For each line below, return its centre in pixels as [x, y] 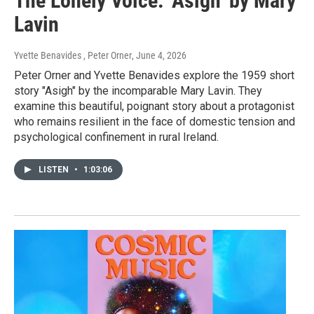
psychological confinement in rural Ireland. [116, 137]
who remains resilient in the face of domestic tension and [155, 122]
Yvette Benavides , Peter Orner [73, 56]
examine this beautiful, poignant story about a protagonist [154, 107]
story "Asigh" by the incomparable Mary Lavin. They [138, 91]
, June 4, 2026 [159, 56]
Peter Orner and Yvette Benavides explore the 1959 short [154, 76]
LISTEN [55, 170]
